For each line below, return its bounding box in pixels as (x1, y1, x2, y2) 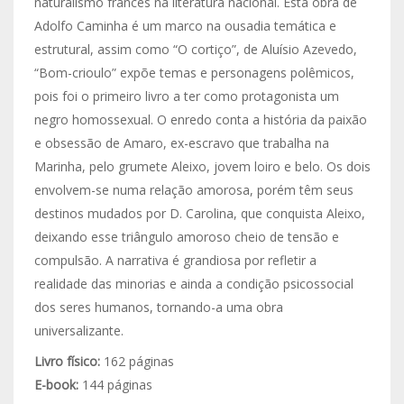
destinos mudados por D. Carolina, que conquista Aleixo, (33, 205, 365, 222)
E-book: (33, 376, 78, 393)
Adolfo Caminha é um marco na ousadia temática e (33, 17, 336, 34)
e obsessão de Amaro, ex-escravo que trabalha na (33, 134, 329, 151)
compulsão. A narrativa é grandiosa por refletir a (33, 252, 317, 269)
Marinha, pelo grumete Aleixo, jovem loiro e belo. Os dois (33, 158, 371, 175)
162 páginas (99, 353, 174, 370)
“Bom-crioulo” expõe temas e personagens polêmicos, (33, 64, 354, 81)
